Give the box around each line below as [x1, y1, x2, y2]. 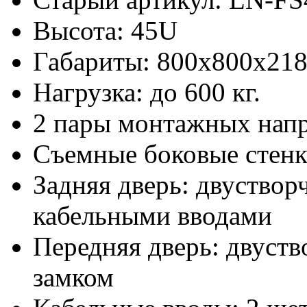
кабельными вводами [33, 200, 272, 230]
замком [33, 262, 114, 292]
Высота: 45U [33, 15, 177, 45]
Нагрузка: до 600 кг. [33, 77, 260, 107]
